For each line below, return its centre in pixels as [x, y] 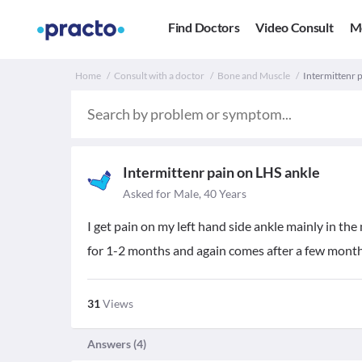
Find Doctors [204, 27]
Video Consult [295, 27]
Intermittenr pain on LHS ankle [221, 172]
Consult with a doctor [159, 76]
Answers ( [112, 344]
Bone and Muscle [254, 76]
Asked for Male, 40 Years [185, 194]
